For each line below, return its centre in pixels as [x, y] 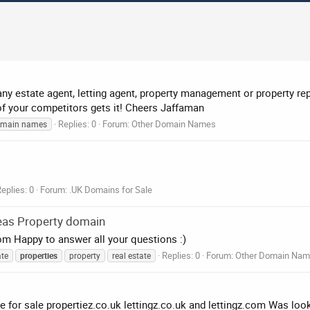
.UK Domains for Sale [111, 189]
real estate [131, 255]
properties [39, 255]
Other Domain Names [174, 124]
